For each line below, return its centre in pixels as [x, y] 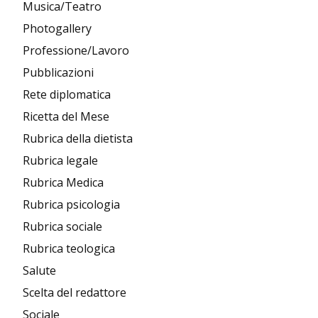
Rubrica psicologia [71, 204]
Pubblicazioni [58, 72]
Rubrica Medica [63, 182]
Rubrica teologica [69, 248]
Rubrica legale [60, 160]
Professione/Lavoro [76, 50]
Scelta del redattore [75, 292]
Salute [39, 270]
